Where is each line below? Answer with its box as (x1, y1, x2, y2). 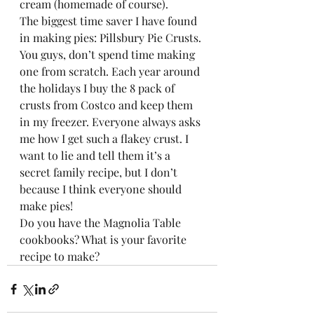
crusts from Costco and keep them (20, 97, 196, 112)
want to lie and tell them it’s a (20, 148, 173, 163)
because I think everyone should (20, 182, 184, 196)
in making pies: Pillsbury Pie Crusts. (20, 30, 204, 45)
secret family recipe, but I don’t (20, 165, 180, 179)
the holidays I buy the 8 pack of (20, 81, 177, 95)
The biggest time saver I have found (20, 13, 200, 28)
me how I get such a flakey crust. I (20, 131, 191, 146)
